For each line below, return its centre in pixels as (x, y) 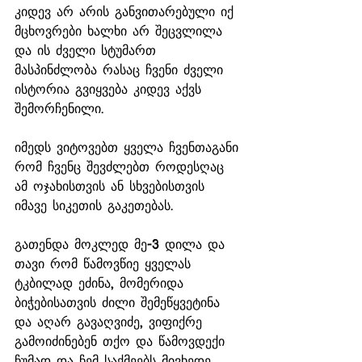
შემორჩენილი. (59, 108)
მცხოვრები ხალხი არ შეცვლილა (121, 31)
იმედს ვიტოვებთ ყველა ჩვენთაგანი (129, 147)
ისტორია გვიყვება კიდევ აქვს (111, 89)
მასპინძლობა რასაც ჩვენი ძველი (122, 69)
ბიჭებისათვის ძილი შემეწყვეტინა (120, 302)
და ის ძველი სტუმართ (88, 50)
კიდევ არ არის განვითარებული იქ (127, 11)
